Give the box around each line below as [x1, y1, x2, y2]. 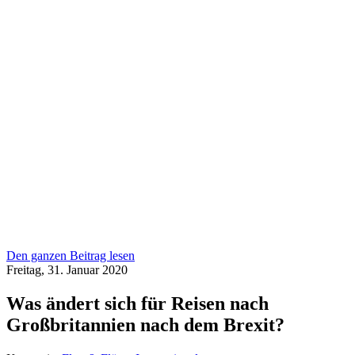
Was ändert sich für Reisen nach [6, 293, 269, 315]
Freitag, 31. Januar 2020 [6, 263, 128, 277]
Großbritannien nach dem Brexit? [6, 315, 284, 336]
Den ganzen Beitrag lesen [6, 249, 135, 263]
